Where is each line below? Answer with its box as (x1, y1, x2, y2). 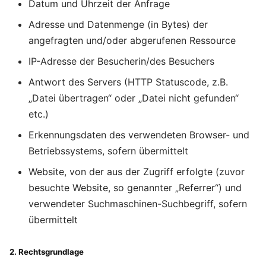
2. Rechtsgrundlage (9, 247, 84, 256)
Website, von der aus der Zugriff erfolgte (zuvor (28, 166, 245, 178)
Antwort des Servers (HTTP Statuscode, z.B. (28, 76, 228, 88)
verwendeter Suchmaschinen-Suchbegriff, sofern (28, 198, 247, 210)
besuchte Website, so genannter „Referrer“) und (28, 182, 242, 194)
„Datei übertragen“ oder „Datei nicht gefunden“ (28, 92, 239, 104)
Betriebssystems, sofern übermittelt (28, 145, 188, 157)
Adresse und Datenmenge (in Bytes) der (28, 18, 208, 30)
